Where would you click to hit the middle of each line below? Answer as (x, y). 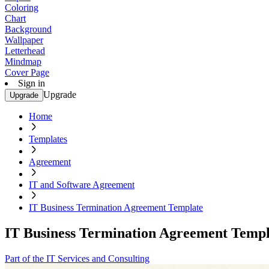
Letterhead (25, 51)
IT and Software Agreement (82, 185)
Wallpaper (24, 40)
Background (28, 29)
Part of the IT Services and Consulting (77, 258)
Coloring (22, 8)
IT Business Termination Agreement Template (116, 207)
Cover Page (27, 72)
